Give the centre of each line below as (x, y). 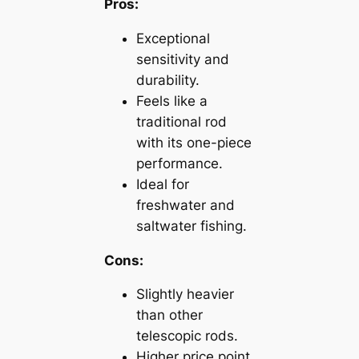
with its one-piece (194, 142)
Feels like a (171, 101)
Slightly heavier (185, 294)
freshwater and (185, 205)
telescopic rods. (187, 336)
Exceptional (173, 38)
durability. (167, 80)
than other (169, 315)
